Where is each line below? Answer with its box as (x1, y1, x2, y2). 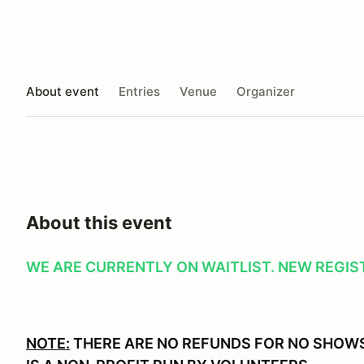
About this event (26, 212, 172, 233)
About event (26, 83, 99, 99)
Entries (119, 83, 160, 99)
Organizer (236, 83, 295, 99)
